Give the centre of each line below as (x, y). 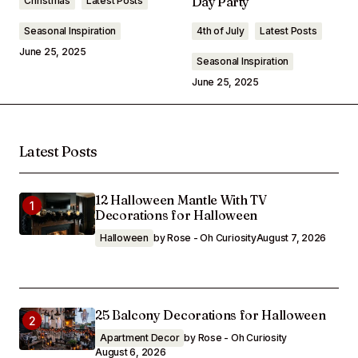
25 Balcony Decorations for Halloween (211, 315)
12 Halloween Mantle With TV (181, 200)
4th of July (221, 31)
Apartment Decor (140, 338)
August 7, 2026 (291, 238)
